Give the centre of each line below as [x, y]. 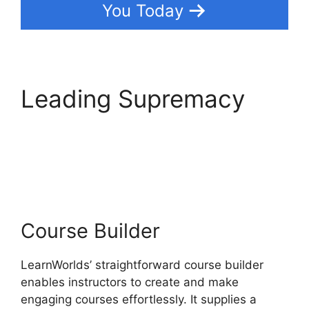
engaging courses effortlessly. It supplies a [139, 300]
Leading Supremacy [133, 98]
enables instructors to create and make [130, 282]
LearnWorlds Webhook [148, 127]
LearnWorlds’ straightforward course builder [142, 265]
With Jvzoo [84, 156]
